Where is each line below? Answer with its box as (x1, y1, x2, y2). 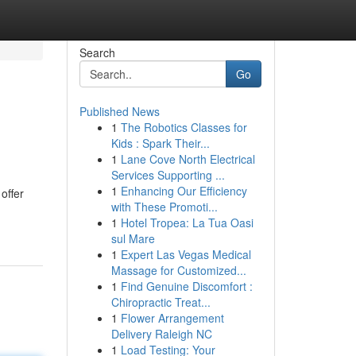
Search (79, 44, 115, 60)
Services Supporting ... (110, 167, 225, 183)
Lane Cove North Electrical (120, 151, 255, 167)
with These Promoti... (110, 199, 218, 215)
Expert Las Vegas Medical (120, 246, 251, 262)
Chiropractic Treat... (110, 294, 211, 310)
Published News (79, 103, 160, 119)
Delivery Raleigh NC (110, 326, 212, 342)
